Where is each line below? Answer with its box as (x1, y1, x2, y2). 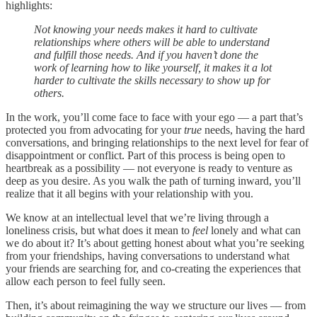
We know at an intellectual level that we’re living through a (6, 211, 269, 224)
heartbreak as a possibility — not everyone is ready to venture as (6, 161, 292, 174)
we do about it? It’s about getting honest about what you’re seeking (6, 236, 304, 249)
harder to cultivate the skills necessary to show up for (34, 74, 270, 86)
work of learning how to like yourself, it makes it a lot (34, 61, 272, 74)
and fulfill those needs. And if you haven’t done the (34, 48, 258, 61)
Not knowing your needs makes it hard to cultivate (34, 23, 258, 35)
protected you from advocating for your (6, 123, 184, 136)
